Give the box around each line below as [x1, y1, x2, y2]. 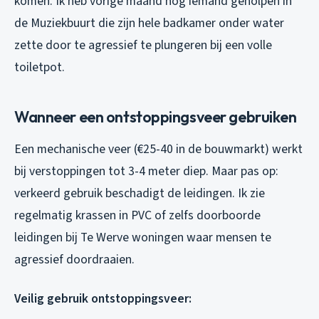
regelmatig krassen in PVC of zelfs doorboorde [14, 206, 261, 224]
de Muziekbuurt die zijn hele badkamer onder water [14, 14, 284, 32]
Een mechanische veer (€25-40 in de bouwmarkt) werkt [14, 140, 303, 158]
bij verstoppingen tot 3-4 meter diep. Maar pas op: [14, 162, 278, 180]
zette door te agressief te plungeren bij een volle [14, 36, 272, 54]
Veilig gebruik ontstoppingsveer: [14, 289, 192, 308]
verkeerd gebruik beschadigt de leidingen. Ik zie [14, 184, 265, 202]
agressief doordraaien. [14, 250, 135, 268]
